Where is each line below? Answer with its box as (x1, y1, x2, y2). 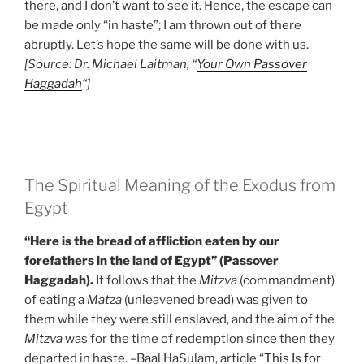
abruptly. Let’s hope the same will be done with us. (24, 37, 309, 53)
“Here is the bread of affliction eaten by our (24, 234, 279, 249)
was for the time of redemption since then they (63, 331, 335, 347)
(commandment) (237, 273, 335, 288)
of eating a (24, 292, 87, 308)
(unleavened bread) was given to (122, 292, 308, 308)
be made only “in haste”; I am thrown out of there (24, 18, 301, 33)
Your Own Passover (197, 57, 307, 72)
